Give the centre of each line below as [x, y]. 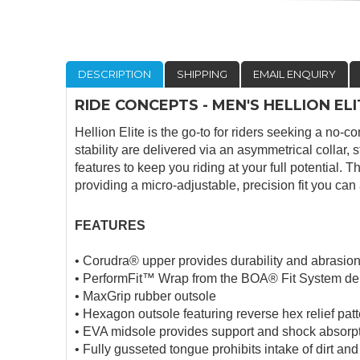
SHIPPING [202, 74]
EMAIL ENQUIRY [295, 74]
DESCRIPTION [115, 74]
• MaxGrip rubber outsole [146, 296]
